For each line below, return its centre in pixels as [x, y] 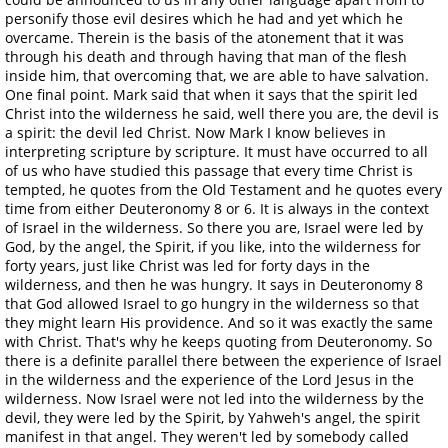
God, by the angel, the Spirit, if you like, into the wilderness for [213, 246]
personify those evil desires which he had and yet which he [204, 18]
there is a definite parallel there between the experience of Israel [223, 360]
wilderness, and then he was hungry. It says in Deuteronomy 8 [214, 284]
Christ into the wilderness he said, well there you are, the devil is [222, 113]
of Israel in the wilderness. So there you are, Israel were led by [214, 227]
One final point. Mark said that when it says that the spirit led [211, 94]
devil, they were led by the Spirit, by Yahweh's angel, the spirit [212, 417]
